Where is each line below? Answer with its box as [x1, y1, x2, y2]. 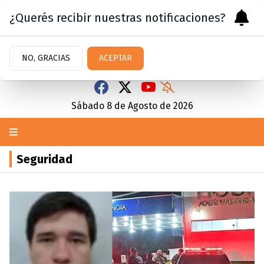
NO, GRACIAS [22, 53, 70, 63]
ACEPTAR [99, 53, 132, 63]
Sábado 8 [71, 100, 112, 111]
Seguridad [16, 152, 72, 166]
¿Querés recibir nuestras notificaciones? [9, 11, 226, 25]
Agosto [127, 100, 157, 111]
